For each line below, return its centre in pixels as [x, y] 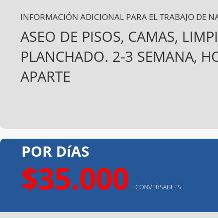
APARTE [45, 76]
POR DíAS [55, 151]
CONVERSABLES [158, 187]
